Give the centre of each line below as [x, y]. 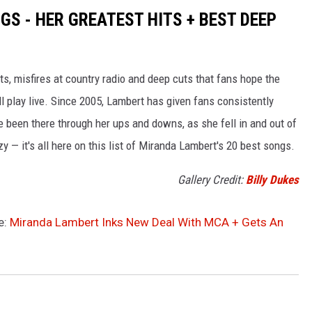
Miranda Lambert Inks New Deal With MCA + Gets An [147, 222]
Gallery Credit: [212, 179]
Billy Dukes [272, 179]
